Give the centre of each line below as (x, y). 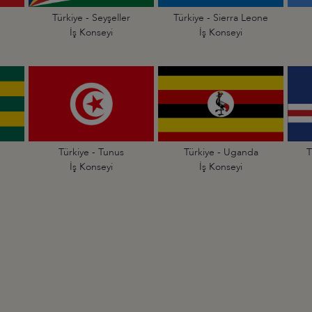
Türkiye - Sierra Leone (221, 18)
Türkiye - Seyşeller (91, 18)
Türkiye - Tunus (91, 152)
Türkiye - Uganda (221, 152)
